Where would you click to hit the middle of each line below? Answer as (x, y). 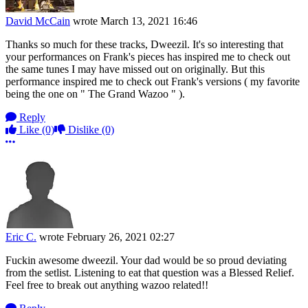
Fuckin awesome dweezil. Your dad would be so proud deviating (146, 261)
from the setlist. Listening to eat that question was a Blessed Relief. (150, 273)
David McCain (38, 21)
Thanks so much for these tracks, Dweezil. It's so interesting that (144, 45)
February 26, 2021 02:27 (121, 237)
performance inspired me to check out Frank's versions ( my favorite (153, 82)
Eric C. (21, 237)
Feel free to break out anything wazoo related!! (107, 285)
